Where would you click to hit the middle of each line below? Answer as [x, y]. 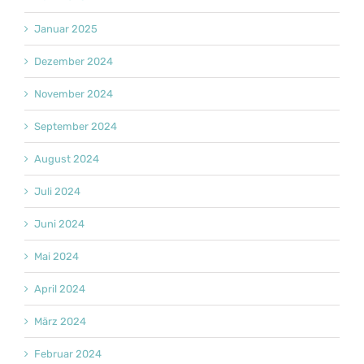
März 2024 [60, 322]
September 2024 [76, 127]
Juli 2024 [57, 192]
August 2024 [67, 159]
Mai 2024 [56, 257]
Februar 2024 [68, 354]
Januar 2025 [66, 29]
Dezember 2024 [74, 62]
